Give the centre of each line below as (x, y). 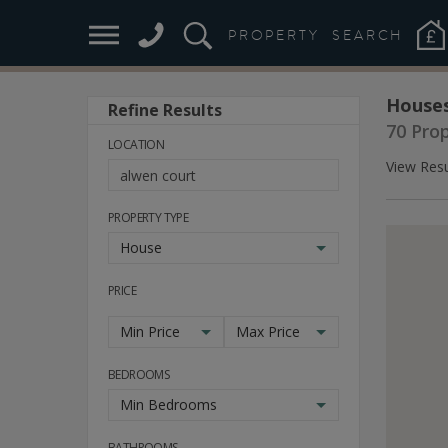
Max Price (267, 331)
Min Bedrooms (168, 404)
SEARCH (368, 35)
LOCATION (136, 144)
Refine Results (165, 110)
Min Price (150, 331)
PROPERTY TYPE (148, 217)
